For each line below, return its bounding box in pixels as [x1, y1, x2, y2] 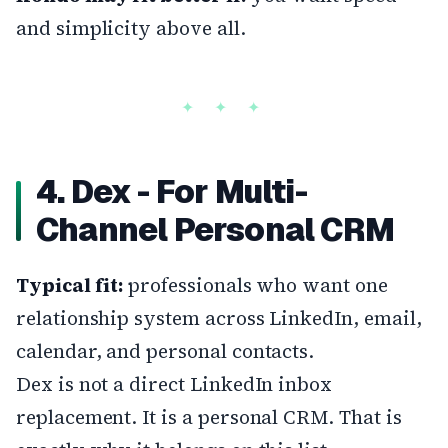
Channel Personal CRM [36, 208, 395, 250]
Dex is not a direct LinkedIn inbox [16, 370, 333, 397]
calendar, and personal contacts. [16, 337, 315, 364]
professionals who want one [123, 271, 388, 298]
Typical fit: [16, 271, 124, 298]
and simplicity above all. [16, 14, 246, 41]
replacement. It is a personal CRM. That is [16, 403, 402, 430]
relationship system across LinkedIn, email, [16, 304, 422, 331]
